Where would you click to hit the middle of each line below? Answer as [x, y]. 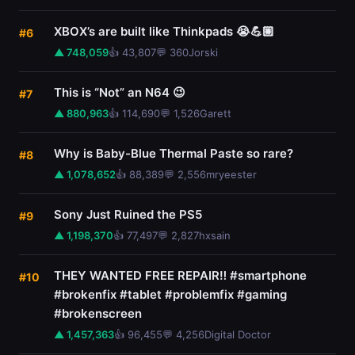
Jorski [203, 52]
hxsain [215, 235]
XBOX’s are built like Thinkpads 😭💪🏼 [164, 31]
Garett [216, 113]
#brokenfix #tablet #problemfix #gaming [170, 294]
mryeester [231, 174]
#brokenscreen [98, 313]
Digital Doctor [238, 334]
